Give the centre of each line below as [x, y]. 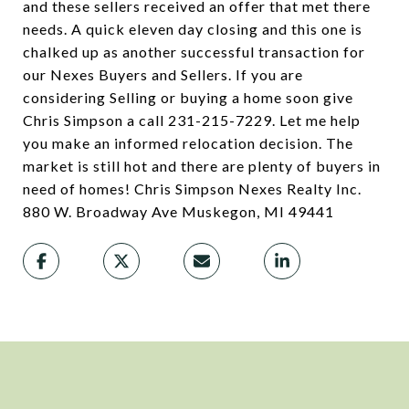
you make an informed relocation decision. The [188, 143]
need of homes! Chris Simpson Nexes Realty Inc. [192, 189]
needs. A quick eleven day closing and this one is [193, 29]
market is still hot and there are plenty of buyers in [202, 166]
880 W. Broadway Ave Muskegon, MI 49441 [178, 211]
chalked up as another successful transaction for [194, 52]
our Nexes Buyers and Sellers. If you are [163, 74]
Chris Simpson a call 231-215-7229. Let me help [192, 120]
